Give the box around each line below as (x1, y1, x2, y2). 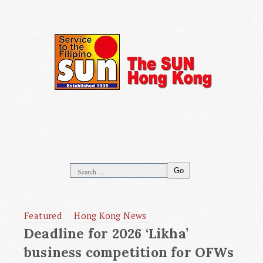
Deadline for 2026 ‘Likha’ (23, 225, 188, 242)
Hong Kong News (74, 210, 147, 221)
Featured (24, 210, 62, 221)
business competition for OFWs (23, 244, 234, 261)
